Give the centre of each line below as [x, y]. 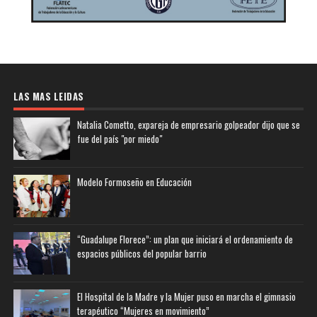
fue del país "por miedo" [119, 138]
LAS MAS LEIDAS [48, 96]
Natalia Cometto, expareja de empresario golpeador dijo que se [188, 124]
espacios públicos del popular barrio [142, 253]
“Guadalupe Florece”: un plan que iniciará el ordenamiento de [185, 239]
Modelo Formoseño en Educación [134, 181]
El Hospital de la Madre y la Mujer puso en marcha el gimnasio [186, 296]
